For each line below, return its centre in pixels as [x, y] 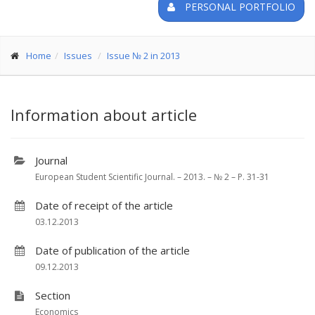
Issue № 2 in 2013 [143, 56]
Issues [78, 56]
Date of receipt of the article [104, 205]
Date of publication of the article [112, 250]
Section [53, 295]
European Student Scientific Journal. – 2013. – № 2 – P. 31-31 [152, 177]
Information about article [104, 115]
